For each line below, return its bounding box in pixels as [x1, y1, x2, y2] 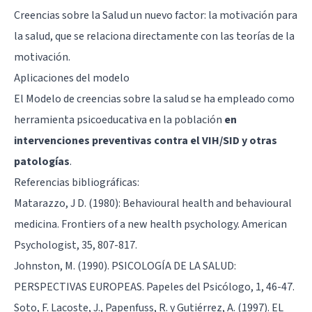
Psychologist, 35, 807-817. [14, 237, 137, 253]
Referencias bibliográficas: [14, 174, 139, 190]
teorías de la [236, 28, 295, 44]
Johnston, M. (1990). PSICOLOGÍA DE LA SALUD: [14, 258, 236, 274]
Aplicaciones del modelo [14, 70, 130, 86]
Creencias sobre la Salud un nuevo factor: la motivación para [14, 7, 297, 23]
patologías [14, 153, 70, 169]
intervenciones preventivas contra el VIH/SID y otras [14, 132, 277, 148]
